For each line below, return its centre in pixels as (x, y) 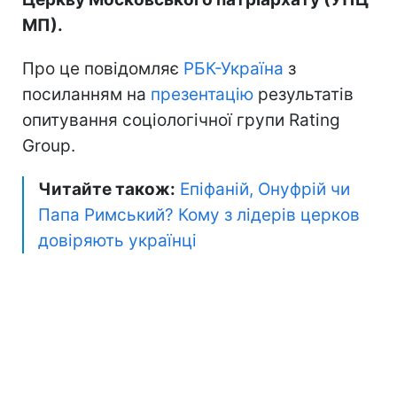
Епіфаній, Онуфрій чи (265, 189)
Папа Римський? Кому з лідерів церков (199, 214)
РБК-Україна (234, 68)
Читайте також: (107, 189)
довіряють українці (117, 240)
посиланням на (86, 94)
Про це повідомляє (103, 68)
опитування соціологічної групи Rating (181, 120)
